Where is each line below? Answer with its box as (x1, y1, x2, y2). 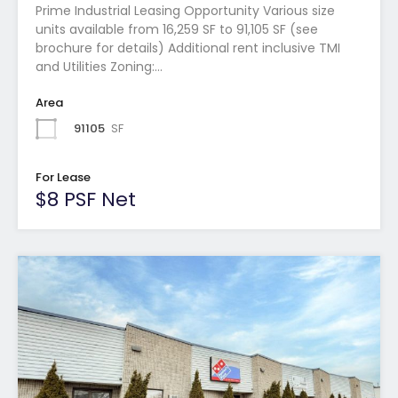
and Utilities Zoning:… (36, 57, 163, 76)
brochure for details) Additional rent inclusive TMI (36, 38, 340, 57)
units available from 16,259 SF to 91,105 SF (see (36, 20, 318, 38)
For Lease (36, 168, 91, 186)
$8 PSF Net (36, 185, 136, 213)
